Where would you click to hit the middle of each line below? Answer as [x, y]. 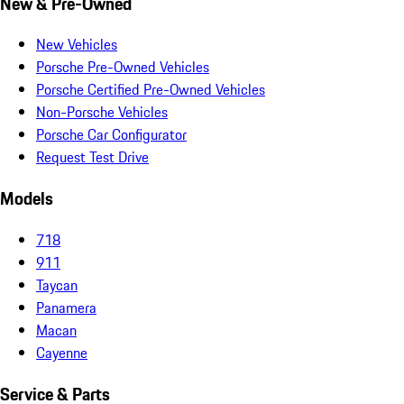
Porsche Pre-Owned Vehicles [123, 67]
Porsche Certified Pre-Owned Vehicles [151, 90]
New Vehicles [77, 45]
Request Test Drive [92, 157]
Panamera [66, 307]
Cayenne [62, 352]
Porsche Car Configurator [111, 135]
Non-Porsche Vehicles [102, 112]
